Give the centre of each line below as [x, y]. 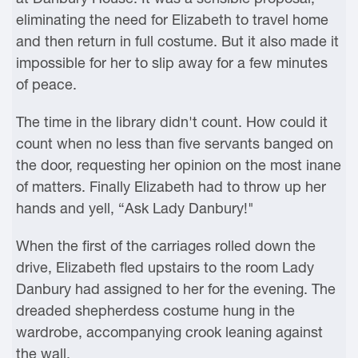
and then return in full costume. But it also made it [177, 41]
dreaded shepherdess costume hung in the [155, 310]
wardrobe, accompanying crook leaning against [169, 332]
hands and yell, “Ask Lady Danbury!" [135, 208]
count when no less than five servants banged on [175, 143]
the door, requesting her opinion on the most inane [179, 165]
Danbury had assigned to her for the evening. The [176, 289]
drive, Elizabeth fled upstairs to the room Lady [165, 267]
